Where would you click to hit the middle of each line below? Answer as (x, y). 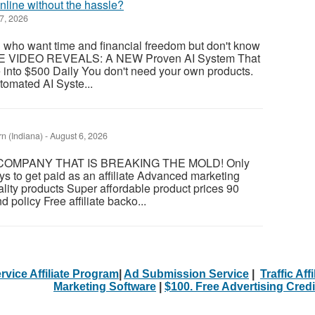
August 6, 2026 (78, 135)
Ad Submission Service (186, 274)
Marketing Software (105, 286)
